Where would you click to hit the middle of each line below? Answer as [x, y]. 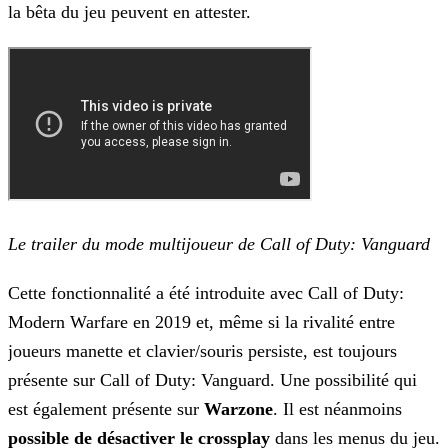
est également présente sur [106, 409]
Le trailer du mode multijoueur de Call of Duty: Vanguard [219, 244]
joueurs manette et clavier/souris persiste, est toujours [202, 351]
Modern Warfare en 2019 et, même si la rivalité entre [201, 322]
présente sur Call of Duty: [102, 380]
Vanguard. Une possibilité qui [306, 380]
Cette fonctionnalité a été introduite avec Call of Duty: [206, 293]
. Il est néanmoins [337, 409]
